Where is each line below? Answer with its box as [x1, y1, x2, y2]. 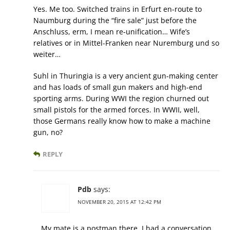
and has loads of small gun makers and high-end [33, 82, 202, 92]
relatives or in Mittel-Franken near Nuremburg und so [33, 37, 219, 48]
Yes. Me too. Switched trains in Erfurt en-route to [33, 4, 202, 14]
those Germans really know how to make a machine [33, 116, 210, 126]
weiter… [33, 49, 61, 59]
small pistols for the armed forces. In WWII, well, [33, 104, 200, 114]
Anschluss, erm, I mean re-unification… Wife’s [33, 26, 190, 36]
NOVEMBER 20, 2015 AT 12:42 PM [78, 198, 161, 205]
